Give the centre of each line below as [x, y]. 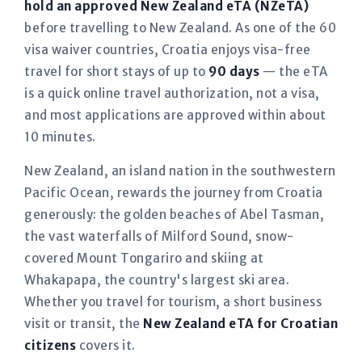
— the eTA [294, 72]
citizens [50, 345]
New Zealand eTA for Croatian [240, 324]
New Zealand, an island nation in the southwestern [180, 171]
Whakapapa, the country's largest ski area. [157, 280]
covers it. [106, 345]
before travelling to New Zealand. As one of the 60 [180, 28]
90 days [234, 72]
